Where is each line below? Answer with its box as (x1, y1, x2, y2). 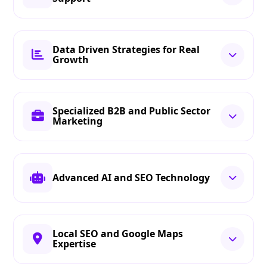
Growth (52, 53, 89, 67)
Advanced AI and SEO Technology (52, 170, 210, 184)
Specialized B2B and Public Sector (52, 104, 211, 118)
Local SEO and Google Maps (52, 227, 184, 241)
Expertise (52, 237, 97, 251)
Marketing (52, 114, 103, 128)
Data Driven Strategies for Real (52, 43, 200, 57)
